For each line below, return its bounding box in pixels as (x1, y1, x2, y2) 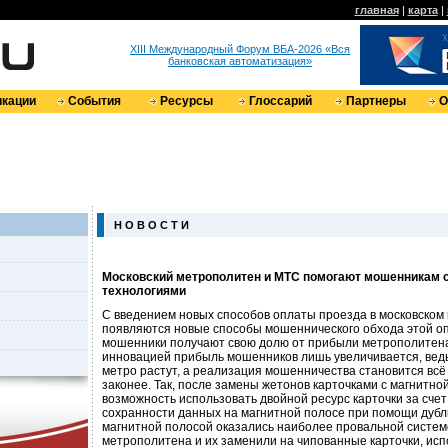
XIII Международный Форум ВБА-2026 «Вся (130, 43, 350, 55)
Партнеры (345, 94, 406, 108)
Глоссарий (248, 94, 312, 108)
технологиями (102, 284, 186, 298)
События (68, 94, 121, 108)
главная (354, 4, 399, 16)
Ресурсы (159, 94, 213, 108)
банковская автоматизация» (168, 55, 312, 67)
